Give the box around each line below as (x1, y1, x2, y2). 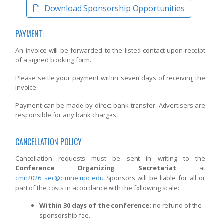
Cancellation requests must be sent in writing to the (15, 154, 205, 163)
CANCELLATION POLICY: (15, 136, 82, 148)
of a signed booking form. (15, 55, 91, 65)
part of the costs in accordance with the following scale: (15, 183, 179, 192)
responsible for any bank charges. (15, 110, 118, 120)
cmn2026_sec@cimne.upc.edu (15, 173, 104, 183)
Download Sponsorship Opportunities (42, 3, 185, 14)
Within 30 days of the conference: (39, 201, 151, 210)
